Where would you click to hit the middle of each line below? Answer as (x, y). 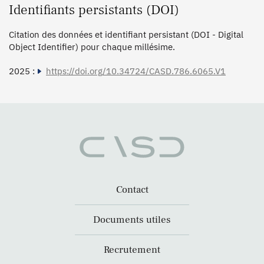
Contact (132, 190)
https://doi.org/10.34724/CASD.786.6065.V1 (136, 71)
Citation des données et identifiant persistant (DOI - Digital (126, 34)
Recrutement (132, 250)
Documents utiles (132, 220)
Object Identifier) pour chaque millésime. (92, 47)
